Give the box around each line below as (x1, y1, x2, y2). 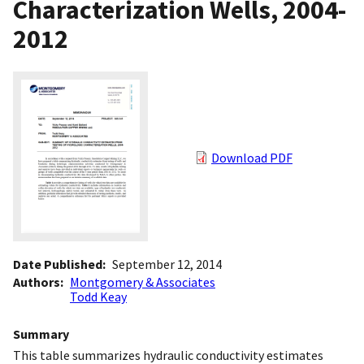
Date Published (13, 256, 102, 273)
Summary (13, 326, 69, 343)
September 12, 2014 (112, 256, 222, 273)
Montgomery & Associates (70, 274, 215, 291)
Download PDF (211, 149, 292, 167)
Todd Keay (70, 288, 127, 305)
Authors (13, 274, 60, 291)
